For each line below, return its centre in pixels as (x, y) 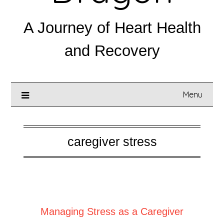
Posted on (82, 193)
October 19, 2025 (131, 193)
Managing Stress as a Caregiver (112, 211)
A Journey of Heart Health (112, 28)
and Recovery (112, 51)
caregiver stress (112, 141)
